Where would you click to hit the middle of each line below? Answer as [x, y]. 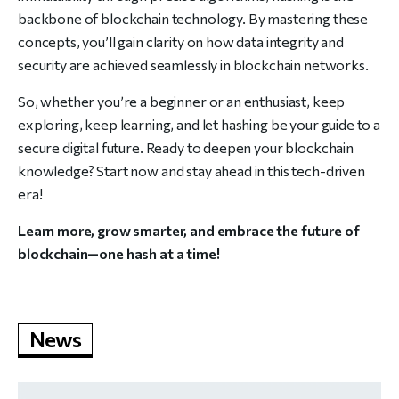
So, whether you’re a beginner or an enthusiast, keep [182, 101]
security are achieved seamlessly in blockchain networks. [193, 65]
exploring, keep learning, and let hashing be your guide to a [199, 124]
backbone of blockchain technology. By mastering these [193, 18]
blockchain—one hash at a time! [119, 253]
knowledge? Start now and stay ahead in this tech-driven [191, 171]
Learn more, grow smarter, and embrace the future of [189, 230]
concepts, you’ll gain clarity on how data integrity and [181, 41]
